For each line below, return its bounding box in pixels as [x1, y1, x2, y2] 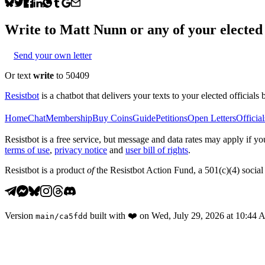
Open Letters [188, 112, 236, 123]
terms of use [5, 144, 50, 155]
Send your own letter [14, 50, 92, 60]
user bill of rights [125, 144, 188, 155]
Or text [5, 70, 33, 80]
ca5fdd [59, 211, 88, 221]
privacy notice [54, 144, 107, 155]
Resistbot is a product [5, 164, 87, 175]
